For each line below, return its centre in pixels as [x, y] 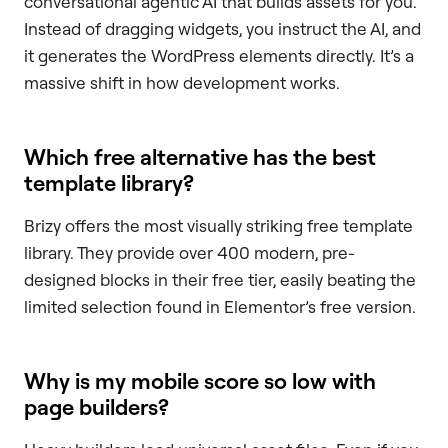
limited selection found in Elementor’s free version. [220, 306]
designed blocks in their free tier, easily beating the [220, 279]
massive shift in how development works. [182, 82]
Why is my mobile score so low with [200, 380]
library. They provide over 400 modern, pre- [189, 252]
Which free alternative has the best [200, 156]
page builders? [96, 406]
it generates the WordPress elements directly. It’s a [219, 55]
